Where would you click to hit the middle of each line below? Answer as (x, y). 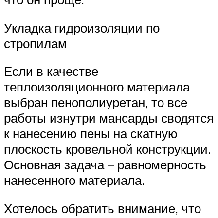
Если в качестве (51, 71)
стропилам (35, 43)
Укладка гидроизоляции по (82, 27)
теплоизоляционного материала (97, 87)
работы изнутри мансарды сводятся (109, 118)
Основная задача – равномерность (105, 165)
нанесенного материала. (74, 180)
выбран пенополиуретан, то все (96, 102)
